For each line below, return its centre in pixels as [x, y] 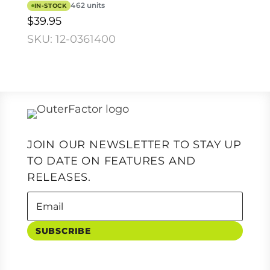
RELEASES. [59, 177]
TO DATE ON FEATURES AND [111, 161]
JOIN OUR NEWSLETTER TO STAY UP [134, 145]
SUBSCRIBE [63, 231]
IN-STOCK [50, 5]
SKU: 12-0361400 [71, 39]
